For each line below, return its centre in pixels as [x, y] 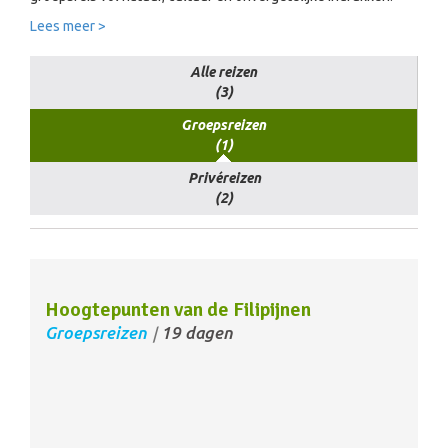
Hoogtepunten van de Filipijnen [178, 309]
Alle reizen [223, 71]
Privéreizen [224, 177]
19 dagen [197, 332]
